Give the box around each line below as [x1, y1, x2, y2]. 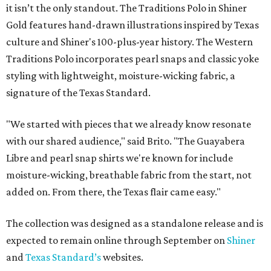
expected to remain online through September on [6, 234, 227, 247]
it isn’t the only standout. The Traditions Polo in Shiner [6, 2, 247, 15]
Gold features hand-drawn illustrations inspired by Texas [6, 19, 259, 31]
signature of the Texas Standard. [6, 87, 151, 99]
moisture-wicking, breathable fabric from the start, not [6, 169, 252, 181]
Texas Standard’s [25, 251, 101, 264]
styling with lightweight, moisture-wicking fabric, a [6, 70, 235, 82]
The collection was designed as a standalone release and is [6, 217, 263, 230]
